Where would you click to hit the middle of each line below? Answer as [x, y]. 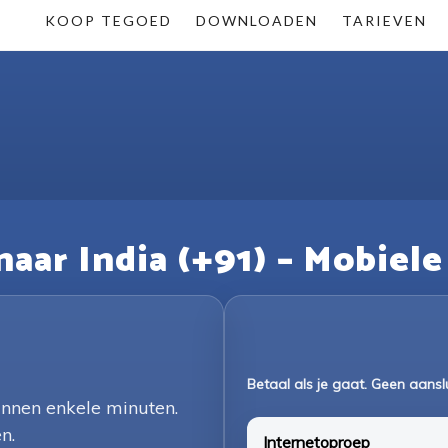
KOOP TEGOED [108, 20]
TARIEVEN [384, 20]
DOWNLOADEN [257, 20]
